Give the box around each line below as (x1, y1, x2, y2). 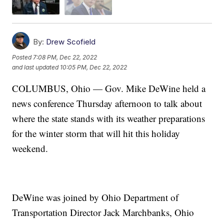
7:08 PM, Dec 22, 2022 (33, 53, 97, 61)
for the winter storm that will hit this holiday (12, 126, 180, 139)
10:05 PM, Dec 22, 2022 (60, 63, 127, 71)
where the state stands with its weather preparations (12, 111, 205, 124)
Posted (12, 53, 33, 61)
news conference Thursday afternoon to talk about (12, 96, 202, 109)
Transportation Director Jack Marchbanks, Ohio (12, 205, 194, 218)
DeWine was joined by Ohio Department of (12, 190, 179, 203)
